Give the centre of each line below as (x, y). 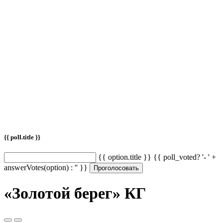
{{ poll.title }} (22, 137)
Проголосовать (116, 168)
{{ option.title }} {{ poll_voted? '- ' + (157, 157)
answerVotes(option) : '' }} (46, 168)
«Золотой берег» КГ (75, 193)
